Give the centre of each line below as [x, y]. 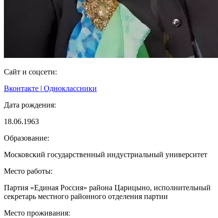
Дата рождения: [30, 105]
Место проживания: [37, 213]
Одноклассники [69, 88]
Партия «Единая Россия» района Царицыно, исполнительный [107, 187]
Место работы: [28, 171]
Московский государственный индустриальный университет [107, 154]
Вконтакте [22, 88]
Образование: [27, 138]
